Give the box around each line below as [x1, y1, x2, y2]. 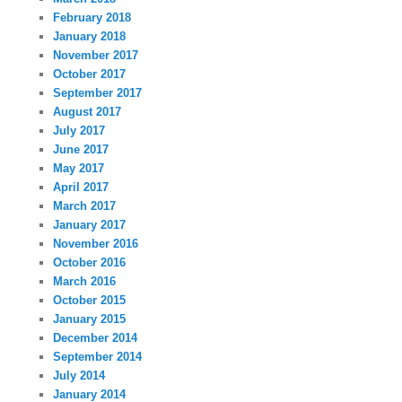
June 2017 [53, 142, 109, 156]
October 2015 [53, 293, 127, 307]
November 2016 [53, 236, 139, 250]
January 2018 [53, 29, 127, 43]
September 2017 [53, 85, 143, 100]
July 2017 [53, 123, 106, 137]
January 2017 [53, 217, 127, 232]
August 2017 [53, 104, 122, 118]
